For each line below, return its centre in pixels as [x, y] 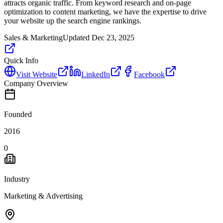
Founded [18, 114]
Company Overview [36, 83]
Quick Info [21, 60]
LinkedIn [96, 74]
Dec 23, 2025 [113, 37]
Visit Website [37, 74]
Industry [17, 179]
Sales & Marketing [33, 37]
